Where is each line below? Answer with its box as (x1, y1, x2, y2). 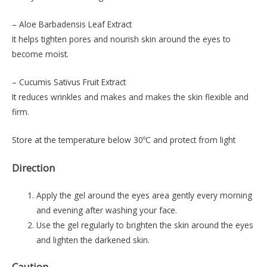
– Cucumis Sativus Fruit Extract (12, 76, 126, 88)
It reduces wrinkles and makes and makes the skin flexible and (12, 91, 249, 103)
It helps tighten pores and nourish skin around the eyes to (12, 33, 231, 45)
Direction (12, 160, 55, 175)
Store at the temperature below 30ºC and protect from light (12, 133, 235, 145)
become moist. (12, 48, 69, 60)
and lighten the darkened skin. (36, 234, 150, 246)
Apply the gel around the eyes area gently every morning (36, 189, 253, 201)
